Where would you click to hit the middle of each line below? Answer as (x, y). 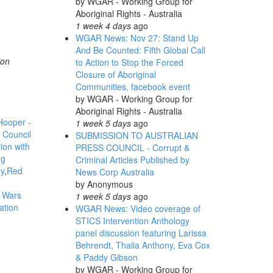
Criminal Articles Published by (132, 160)
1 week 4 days (103, 26)
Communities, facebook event (133, 87)
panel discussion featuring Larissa (141, 233)
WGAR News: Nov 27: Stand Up (137, 38)
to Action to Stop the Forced (129, 62)
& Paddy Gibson (106, 257)
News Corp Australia (115, 172)
